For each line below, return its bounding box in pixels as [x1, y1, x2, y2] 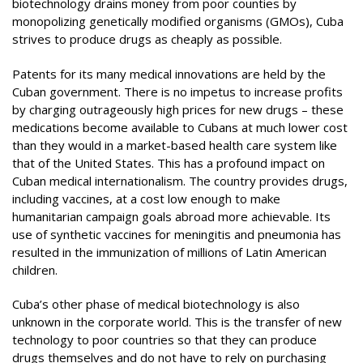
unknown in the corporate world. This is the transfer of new [12, 314, 342, 330]
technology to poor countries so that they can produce [12, 331, 317, 348]
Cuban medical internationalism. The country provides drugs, [12, 172, 348, 189]
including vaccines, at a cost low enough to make [12, 190, 280, 207]
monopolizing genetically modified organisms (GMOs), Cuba [12, 13, 344, 29]
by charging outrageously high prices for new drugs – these [12, 100, 344, 117]
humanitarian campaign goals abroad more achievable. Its [12, 207, 331, 224]
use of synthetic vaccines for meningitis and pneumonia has [12, 225, 341, 242]
